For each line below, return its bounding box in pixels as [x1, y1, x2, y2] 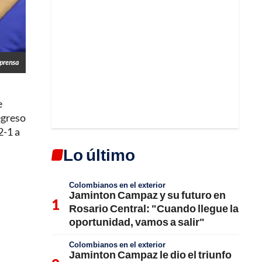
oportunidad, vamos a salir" [69, 215, 205, 228]
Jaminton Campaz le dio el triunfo [69, 247, 232, 261]
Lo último [63, 144, 135, 164]
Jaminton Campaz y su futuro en [69, 188, 226, 201]
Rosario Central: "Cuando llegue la [69, 201, 239, 215]
